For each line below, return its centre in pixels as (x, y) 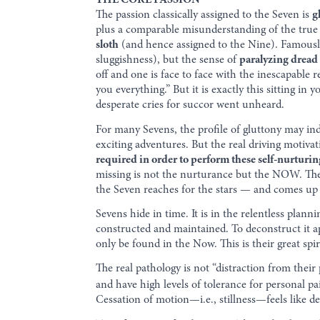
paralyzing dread (279, 60)
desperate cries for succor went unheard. (190, 105)
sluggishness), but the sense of (168, 60)
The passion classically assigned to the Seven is (204, 15)
